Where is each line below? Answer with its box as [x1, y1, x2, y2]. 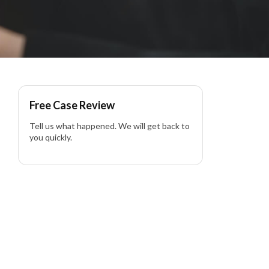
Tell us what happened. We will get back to [29, 121, 190, 131]
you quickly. [29, 132, 72, 143]
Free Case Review [29, 98, 115, 112]
